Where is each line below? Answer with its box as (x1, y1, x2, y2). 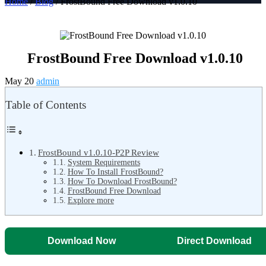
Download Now (47, 235, 116, 246)
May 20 (5, 76, 36, 87)
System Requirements (67, 157, 140, 167)
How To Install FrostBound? (67, 167, 163, 176)
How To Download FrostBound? (67, 176, 177, 186)
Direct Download (176, 235, 252, 246)
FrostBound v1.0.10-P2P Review (38, 147, 160, 157)
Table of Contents (5, 99, 86, 112)
